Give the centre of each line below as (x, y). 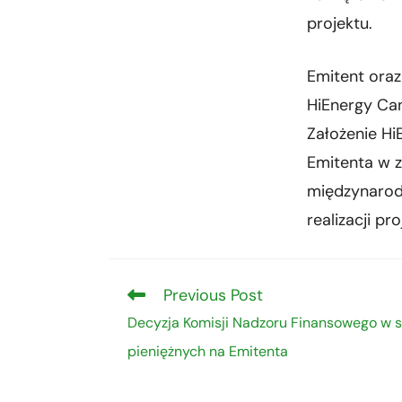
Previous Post (213, 295)
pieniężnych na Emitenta (208, 351)
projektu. (340, 23)
